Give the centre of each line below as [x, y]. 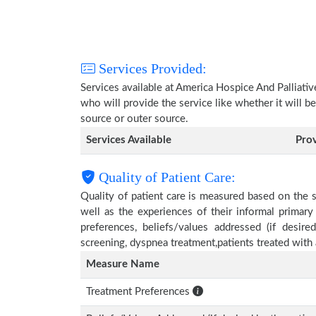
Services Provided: [151, 68]
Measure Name [123, 264]
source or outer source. [134, 119]
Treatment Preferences [139, 292]
